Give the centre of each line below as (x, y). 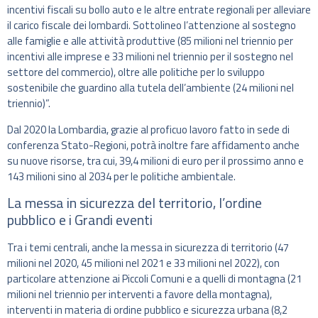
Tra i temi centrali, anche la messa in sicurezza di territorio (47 (148, 248)
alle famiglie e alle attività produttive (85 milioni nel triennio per (150, 41)
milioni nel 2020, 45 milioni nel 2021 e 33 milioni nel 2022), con (143, 263)
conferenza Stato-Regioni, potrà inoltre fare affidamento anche (153, 145)
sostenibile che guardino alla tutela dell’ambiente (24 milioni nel (150, 88)
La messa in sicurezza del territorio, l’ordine (135, 203)
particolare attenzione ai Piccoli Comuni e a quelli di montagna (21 (154, 279)
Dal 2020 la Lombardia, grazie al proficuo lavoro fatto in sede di (148, 129)
